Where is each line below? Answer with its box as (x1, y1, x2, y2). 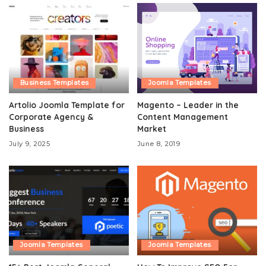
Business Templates (20, 78, 89, 87)
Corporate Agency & (9, 111, 93, 122)
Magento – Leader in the (137, 99, 239, 110)
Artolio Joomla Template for (9, 99, 125, 110)
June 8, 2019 (137, 140, 180, 148)
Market (137, 123, 166, 134)
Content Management (137, 111, 228, 122)
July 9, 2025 (9, 140, 50, 148)
